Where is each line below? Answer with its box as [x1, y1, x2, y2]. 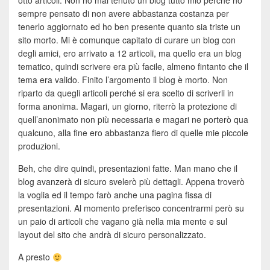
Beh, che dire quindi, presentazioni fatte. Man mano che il [18, 162, 237, 175]
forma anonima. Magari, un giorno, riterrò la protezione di [18, 100, 237, 113]
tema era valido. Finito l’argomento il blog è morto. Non [18, 74, 228, 86]
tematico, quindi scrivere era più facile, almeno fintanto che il [18, 60, 248, 73]
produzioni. [18, 140, 60, 152]
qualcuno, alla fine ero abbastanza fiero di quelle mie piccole [18, 127, 248, 139]
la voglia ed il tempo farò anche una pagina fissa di [18, 189, 212, 201]
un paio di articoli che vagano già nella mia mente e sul [18, 215, 227, 228]
